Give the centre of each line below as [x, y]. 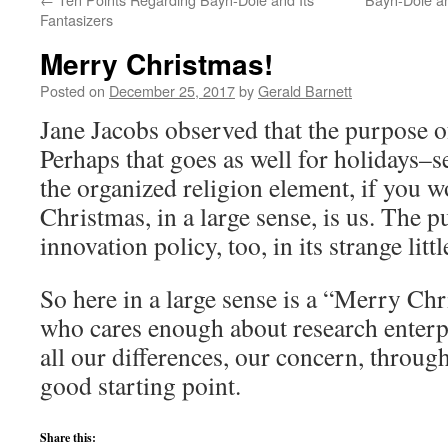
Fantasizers [76, 19]
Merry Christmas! [156, 63]
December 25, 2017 [172, 90]
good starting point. [140, 385]
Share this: [68, 437]
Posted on [72, 90]
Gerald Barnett [305, 90]
